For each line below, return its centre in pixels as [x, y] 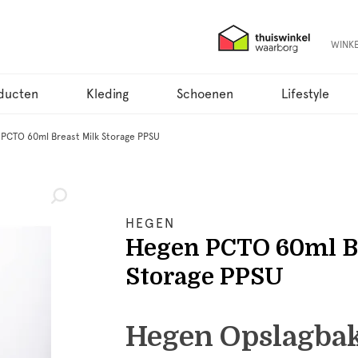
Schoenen [205, 94]
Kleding [107, 94]
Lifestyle [305, 94]
